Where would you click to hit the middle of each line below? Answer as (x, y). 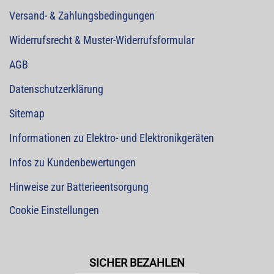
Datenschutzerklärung (56, 89)
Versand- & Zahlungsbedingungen (82, 16)
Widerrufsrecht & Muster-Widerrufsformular (102, 40)
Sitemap (27, 113)
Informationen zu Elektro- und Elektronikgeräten (112, 138)
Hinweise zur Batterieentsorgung (79, 187)
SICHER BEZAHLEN (137, 263)
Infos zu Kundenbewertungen (72, 162)
